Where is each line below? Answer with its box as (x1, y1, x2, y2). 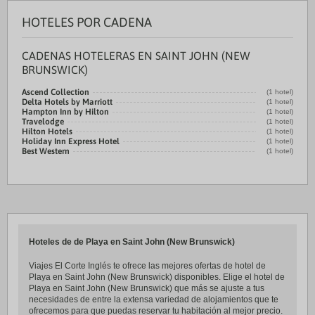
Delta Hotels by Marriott (22, 97, 112, 107)
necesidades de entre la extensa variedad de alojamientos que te (29, 295, 278, 304)
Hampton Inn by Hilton (22, 107, 109, 117)
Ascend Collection (22, 87, 89, 97)
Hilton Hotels (22, 127, 72, 136)
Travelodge (22, 117, 64, 127)
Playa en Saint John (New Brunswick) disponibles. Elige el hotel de (29, 272, 285, 282)
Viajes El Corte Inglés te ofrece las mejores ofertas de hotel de (29, 261, 266, 271)
